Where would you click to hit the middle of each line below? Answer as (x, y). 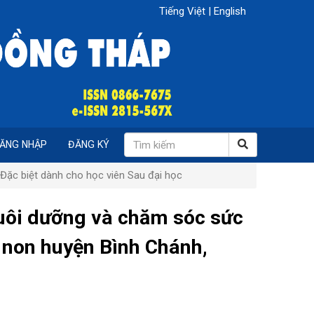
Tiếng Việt (183, 11)
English (230, 11)
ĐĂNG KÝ (88, 145)
